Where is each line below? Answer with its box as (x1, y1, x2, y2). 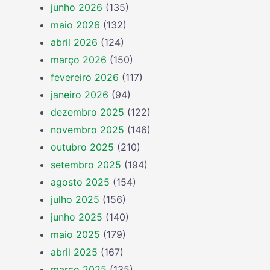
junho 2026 (51, 1, 102, 13)
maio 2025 (51, 228, 100, 240)
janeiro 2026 (51, 89, 108, 101)
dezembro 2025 (51, 106, 124, 118)
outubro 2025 (51, 141, 114, 153)
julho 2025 (51, 193, 99, 206)
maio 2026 (51, 19, 100, 31)
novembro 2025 (51, 124, 124, 136)
